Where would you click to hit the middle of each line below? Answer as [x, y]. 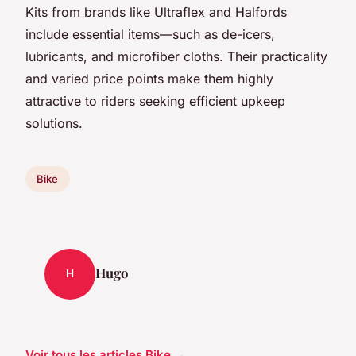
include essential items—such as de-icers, [150, 34]
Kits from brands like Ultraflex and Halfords [156, 12]
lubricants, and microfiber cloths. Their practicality [176, 56]
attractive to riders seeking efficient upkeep [155, 101]
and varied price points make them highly [149, 78]
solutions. [54, 123]
